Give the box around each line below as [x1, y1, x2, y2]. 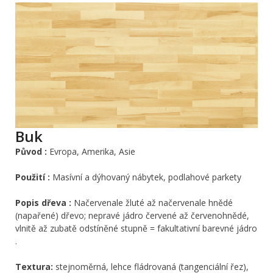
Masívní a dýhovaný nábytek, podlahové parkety [50, 171, 241, 183]
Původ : [15, 146, 47, 158]
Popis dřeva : [15, 197, 74, 209]
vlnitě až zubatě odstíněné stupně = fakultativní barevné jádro [15, 222, 257, 235]
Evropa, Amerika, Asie [47, 146, 135, 158]
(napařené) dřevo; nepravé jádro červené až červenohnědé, [15, 210, 249, 222]
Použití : [15, 171, 50, 183]
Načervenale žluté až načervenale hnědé [74, 197, 233, 209]
